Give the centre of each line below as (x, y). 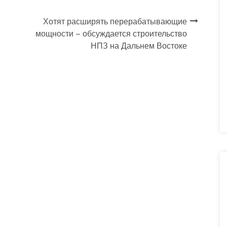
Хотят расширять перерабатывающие (115, 21)
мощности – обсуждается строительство (111, 33)
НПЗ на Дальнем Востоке (139, 46)
